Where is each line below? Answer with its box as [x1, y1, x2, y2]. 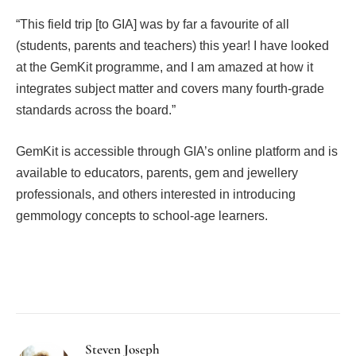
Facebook [24, 274, 79, 289]
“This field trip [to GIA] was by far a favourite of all [16, 17, 289, 32]
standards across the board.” [16, 103, 176, 118]
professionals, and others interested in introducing [16, 187, 296, 201]
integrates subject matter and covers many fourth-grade [16, 82, 324, 96]
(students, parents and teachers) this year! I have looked [16, 39, 329, 53]
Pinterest [135, 274, 185, 289]
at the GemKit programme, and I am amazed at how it [16, 60, 313, 75]
